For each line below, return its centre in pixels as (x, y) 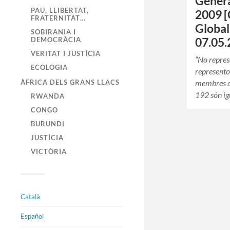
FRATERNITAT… (58, 18)
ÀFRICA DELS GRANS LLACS (70, 82)
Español (32, 216)
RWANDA (48, 96)
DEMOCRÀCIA (56, 40)
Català (30, 197)
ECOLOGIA (49, 68)
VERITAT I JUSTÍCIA (66, 54)
